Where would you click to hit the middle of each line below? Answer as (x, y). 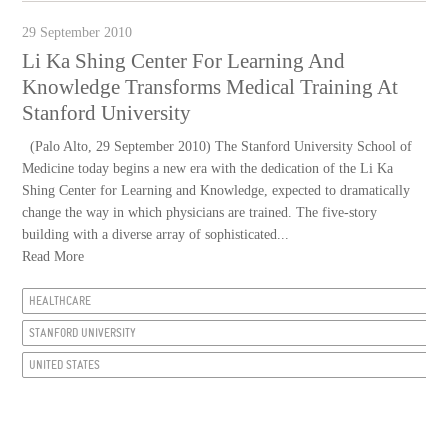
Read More (53, 256)
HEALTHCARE (60, 300)
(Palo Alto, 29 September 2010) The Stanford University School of (217, 146)
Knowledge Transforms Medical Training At (210, 86)
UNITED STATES (65, 364)
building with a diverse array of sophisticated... (156, 234)
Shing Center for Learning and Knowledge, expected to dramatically (216, 190)
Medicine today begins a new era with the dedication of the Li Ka (208, 168)
